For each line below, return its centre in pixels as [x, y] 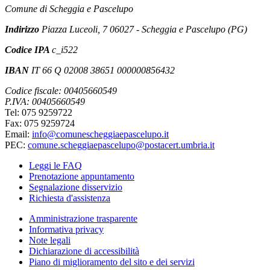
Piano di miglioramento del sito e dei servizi [112, 262]
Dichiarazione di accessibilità [84, 251]
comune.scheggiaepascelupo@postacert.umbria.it [121, 145]
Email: [18, 134]
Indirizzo [23, 30]
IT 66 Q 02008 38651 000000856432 [103, 71]
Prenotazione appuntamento [82, 177]
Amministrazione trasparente [83, 219]
